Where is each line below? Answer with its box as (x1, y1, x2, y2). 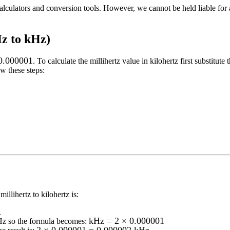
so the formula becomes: (6, 217, 87, 226)
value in (120, 56, 148, 65)
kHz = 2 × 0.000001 (89, 216, 164, 226)
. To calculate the (33, 56, 90, 65)
